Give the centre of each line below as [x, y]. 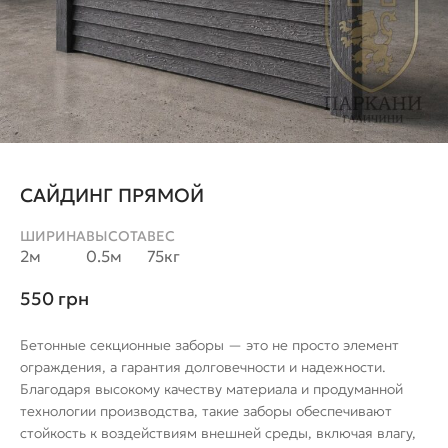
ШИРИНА [53, 235]
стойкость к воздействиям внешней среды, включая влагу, [218, 433]
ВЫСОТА [116, 235]
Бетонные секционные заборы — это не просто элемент [209, 345]
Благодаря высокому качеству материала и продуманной [211, 389]
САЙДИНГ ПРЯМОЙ [112, 195]
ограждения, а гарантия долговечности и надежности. [203, 367]
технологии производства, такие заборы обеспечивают [206, 411]
